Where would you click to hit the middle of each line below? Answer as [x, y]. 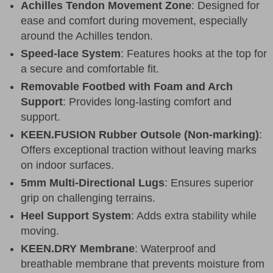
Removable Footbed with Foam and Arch [127, 86]
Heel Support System [76, 215]
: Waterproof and [175, 248]
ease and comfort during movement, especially [134, 20]
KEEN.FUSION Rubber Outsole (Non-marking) [140, 134]
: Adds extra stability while [194, 215]
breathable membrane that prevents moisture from [143, 264]
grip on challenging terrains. [88, 198]
